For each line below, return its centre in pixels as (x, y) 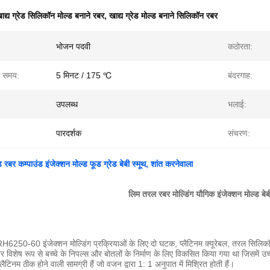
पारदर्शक (69, 133)
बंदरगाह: (240, 75)
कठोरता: (240, 46)
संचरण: (239, 133)
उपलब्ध (67, 104)
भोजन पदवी (73, 46)
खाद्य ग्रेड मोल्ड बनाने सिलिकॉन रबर (163, 16)
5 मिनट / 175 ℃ (84, 75)
